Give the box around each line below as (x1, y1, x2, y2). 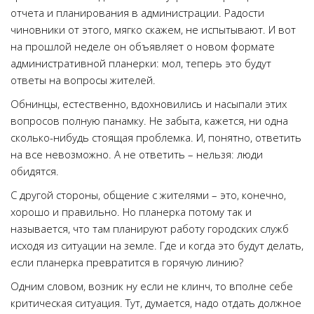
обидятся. (11, 164, 59, 178)
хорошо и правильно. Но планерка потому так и (11, 205, 252, 219)
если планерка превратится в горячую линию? (11, 255, 243, 269)
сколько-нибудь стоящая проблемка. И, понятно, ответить (11, 130, 301, 144)
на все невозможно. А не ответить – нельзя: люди (11, 147, 263, 161)
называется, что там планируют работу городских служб (11, 221, 289, 235)
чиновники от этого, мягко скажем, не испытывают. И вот (11, 22, 296, 36)
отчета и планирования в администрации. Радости (11, 6, 264, 20)
